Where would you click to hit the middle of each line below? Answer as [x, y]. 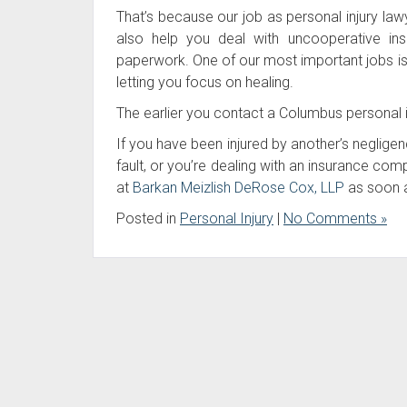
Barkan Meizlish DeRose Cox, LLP [238, 187]
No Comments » [335, 218]
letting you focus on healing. [205, 82]
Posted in [148, 218]
